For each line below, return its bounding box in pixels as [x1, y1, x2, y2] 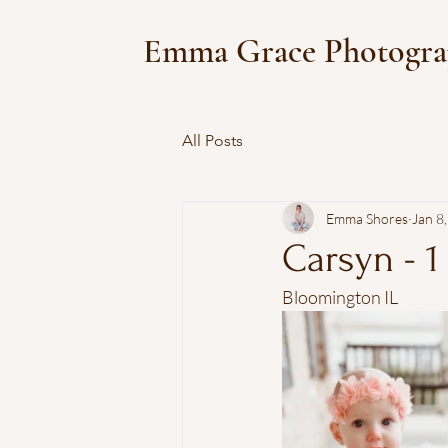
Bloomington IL [282, 286, 398, 308]
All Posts [182, 131, 243, 150]
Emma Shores [326, 209, 408, 227]
